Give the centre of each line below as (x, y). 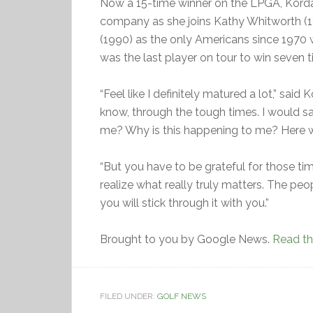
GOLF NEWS (182, 296)
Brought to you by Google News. (186, 239)
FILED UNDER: (129, 296)
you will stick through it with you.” (184, 203)
